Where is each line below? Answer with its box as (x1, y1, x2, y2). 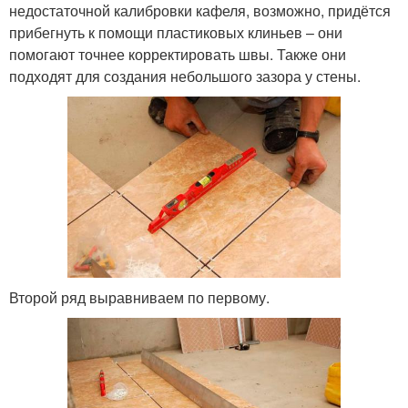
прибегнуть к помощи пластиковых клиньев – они (9, 21, 342, 43)
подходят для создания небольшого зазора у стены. (9, 65, 361, 87)
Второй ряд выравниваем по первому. (9, 287, 270, 309)
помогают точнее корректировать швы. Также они (9, 43, 346, 65)
